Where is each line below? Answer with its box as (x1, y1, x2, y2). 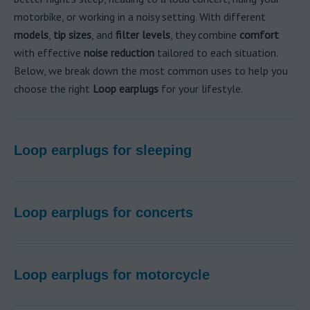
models (14, 28, 48, 42)
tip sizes (53, 28, 91, 42)
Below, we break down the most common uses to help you (14, 64, 288, 77)
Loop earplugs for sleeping (14, 143, 192, 158)
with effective (14, 46, 84, 60)
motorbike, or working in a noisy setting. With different (14, 10, 266, 24)
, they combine (170, 28, 239, 42)
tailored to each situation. (154, 46, 277, 60)
